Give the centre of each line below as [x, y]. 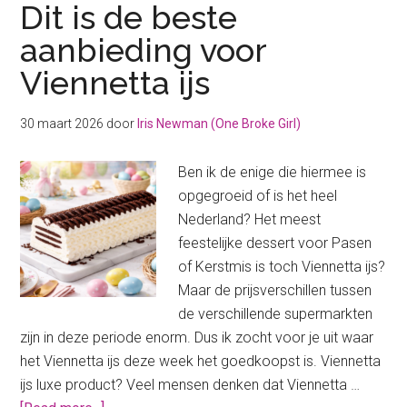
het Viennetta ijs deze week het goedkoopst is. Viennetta [201, 362]
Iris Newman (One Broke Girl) [219, 124]
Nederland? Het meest [250, 220]
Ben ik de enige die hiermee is [273, 173]
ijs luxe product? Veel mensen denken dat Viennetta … [190, 385]
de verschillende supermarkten [276, 314]
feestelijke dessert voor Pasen [275, 243]
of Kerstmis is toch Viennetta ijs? [282, 267]
